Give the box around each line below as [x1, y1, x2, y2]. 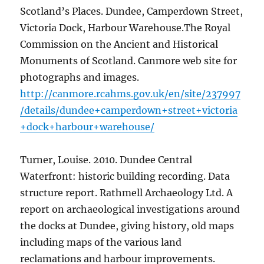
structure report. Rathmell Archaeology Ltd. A [20, 186, 233, 199]
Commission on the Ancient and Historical [20, 38, 219, 50]
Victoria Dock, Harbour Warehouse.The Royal [20, 21, 231, 34]
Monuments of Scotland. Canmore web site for [20, 54, 237, 67]
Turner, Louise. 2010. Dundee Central [20, 153, 193, 166]
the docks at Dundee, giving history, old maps [20, 219, 235, 232]
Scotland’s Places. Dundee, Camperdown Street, [20, 5, 243, 17]
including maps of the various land [20, 236, 182, 248]
